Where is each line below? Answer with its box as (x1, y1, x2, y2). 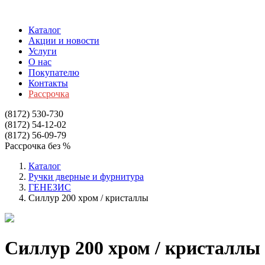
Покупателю (28, 67, 79, 77)
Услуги (28, 46, 57, 56)
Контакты (28, 78, 68, 88)
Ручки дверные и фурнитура (28, 172, 144, 182)
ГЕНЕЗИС (28, 182, 71, 192)
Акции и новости (28, 35, 99, 46)
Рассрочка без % (5, 141, 70, 151)
